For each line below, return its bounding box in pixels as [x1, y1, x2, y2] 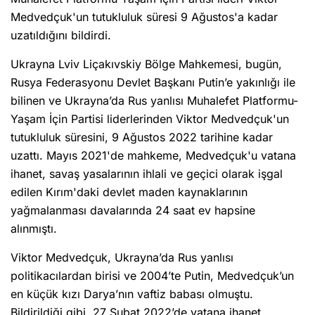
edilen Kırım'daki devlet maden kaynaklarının [11, 185, 247, 200]
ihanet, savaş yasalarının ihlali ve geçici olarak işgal [11, 167, 283, 181]
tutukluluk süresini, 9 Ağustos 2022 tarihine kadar [11, 130, 273, 145]
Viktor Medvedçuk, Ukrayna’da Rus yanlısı [11, 250, 233, 265]
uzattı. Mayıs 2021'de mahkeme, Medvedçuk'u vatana [11, 148, 296, 163]
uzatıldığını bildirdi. [11, 28, 111, 43]
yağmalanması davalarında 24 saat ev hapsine [11, 203, 255, 218]
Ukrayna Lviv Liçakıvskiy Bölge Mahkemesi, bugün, [11, 57, 282, 72]
